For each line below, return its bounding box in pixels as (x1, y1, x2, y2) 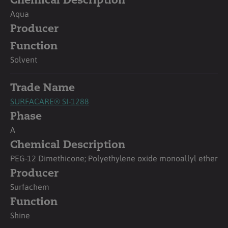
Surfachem (10, 182, 49, 191)
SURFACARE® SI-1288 (10, 96, 89, 106)
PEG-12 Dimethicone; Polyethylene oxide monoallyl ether (10, 153, 218, 163)
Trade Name (10, 82, 75, 94)
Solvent (10, 54, 37, 64)
